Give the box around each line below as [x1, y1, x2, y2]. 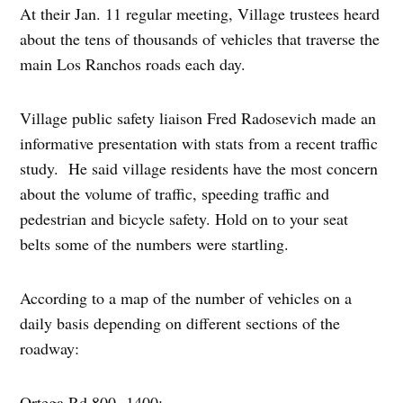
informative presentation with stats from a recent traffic [20, 131, 379, 154]
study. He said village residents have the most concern [20, 157, 379, 179]
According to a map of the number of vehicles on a [20, 286, 353, 309]
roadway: [20, 336, 85, 359]
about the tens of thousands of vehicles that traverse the [20, 27, 381, 49]
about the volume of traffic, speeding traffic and [20, 182, 330, 204]
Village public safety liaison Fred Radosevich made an [20, 106, 377, 129]
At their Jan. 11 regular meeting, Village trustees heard [20, 2, 381, 24]
